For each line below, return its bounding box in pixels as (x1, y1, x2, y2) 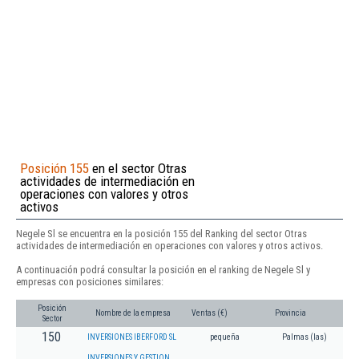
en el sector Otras (89, 159, 187, 176)
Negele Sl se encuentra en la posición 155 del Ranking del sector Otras (16, 227, 307, 240)
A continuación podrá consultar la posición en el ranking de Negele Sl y (16, 263, 310, 276)
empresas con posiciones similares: (16, 275, 163, 288)
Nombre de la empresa (95, 309, 171, 318)
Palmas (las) (281, 333, 327, 342)
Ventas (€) (192, 309, 228, 318)
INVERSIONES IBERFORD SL (87, 333, 176, 342)
